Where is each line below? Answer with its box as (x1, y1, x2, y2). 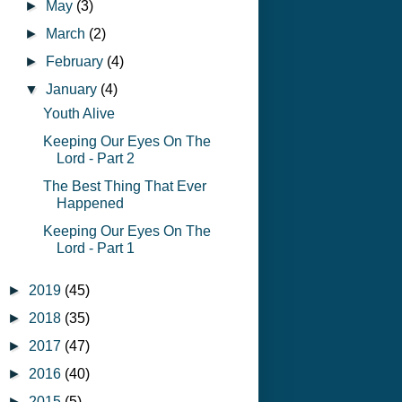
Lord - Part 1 (56, 240, 135, 256)
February (46, 53, 108, 69)
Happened (56, 195, 124, 211)
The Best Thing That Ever (42, 178, 206, 194)
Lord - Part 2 (56, 150, 135, 166)
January (46, 81, 101, 97)
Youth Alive (42, 105, 115, 121)
